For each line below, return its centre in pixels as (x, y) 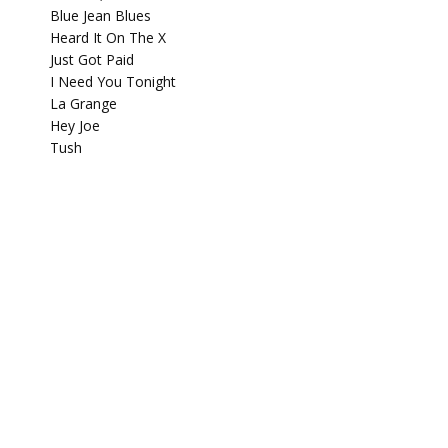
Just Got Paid (92, 59)
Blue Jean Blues (100, 15)
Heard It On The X (108, 37)
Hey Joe (75, 125)
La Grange (83, 103)
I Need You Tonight (113, 81)
